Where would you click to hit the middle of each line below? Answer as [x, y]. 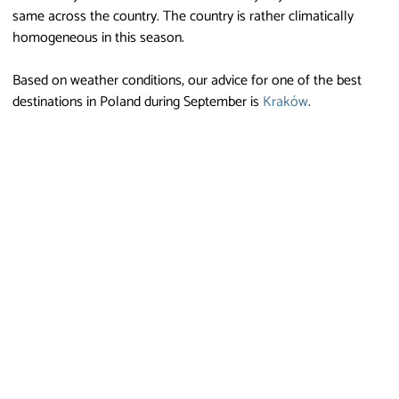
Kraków [285, 102]
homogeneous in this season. [98, 37]
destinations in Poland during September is [138, 102]
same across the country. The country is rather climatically [183, 16]
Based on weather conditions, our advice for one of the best [187, 80]
